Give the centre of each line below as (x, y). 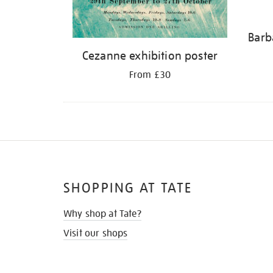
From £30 (150, 75)
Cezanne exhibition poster (150, 56)
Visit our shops (96, 234)
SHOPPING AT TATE (128, 188)
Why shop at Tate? (102, 214)
